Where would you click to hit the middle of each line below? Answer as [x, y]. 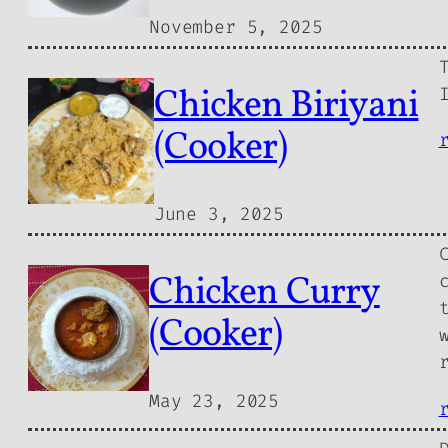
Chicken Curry [264, 293]
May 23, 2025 [214, 401]
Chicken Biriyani [286, 106]
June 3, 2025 [218, 214]
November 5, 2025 [236, 27]
